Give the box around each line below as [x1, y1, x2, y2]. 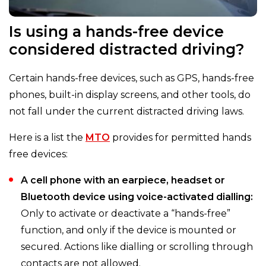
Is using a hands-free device [9, 23, 224, 41]
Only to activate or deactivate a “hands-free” [21, 208, 230, 220]
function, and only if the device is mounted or [21, 224, 236, 236]
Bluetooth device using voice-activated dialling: [21, 191, 253, 203]
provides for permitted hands [110, 132, 251, 144]
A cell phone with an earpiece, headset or [21, 175, 225, 186]
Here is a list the [9, 132, 85, 144]
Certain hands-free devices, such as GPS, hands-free [9, 72, 254, 84]
